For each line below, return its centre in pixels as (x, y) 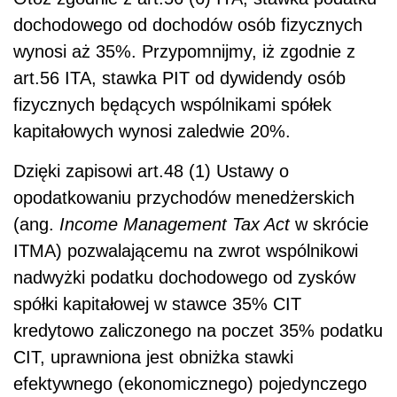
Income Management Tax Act (175, 224)
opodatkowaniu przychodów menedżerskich (184, 197)
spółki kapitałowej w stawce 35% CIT (157, 304)
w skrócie (329, 224)
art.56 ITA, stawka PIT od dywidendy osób (179, 78)
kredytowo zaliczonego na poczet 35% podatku (198, 330)
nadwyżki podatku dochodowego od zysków (184, 277)
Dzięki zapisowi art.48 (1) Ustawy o (151, 171)
